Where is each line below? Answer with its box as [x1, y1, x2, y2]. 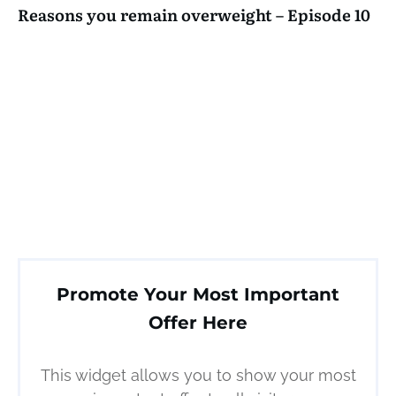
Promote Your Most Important [57, 284, 339, 306]
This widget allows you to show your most [40, 366, 356, 385]
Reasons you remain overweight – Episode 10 [18, 3, 370, 27]
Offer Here [148, 312, 247, 334]
